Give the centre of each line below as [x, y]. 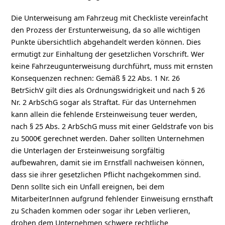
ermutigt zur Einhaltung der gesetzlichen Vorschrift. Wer [108, 54]
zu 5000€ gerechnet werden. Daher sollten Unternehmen [108, 138]
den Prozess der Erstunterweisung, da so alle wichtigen [106, 30]
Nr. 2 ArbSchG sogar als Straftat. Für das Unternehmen [104, 102]
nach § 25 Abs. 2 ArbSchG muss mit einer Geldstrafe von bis [113, 126]
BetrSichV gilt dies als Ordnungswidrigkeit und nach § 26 [108, 90]
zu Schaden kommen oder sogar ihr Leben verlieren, [101, 210]
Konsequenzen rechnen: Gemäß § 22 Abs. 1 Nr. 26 [96, 78]
